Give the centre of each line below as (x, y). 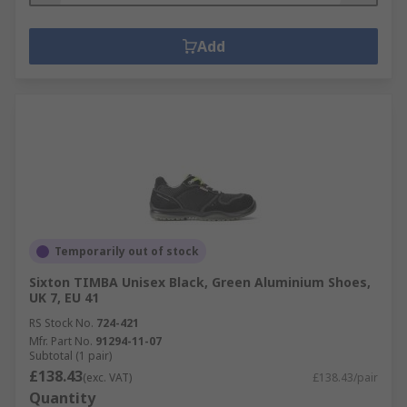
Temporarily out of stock (127, 251)
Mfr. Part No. (61, 341)
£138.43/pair (345, 377)
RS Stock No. (61, 323)
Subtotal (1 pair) (70, 356)
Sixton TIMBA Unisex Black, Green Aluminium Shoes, (200, 282)
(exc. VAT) (107, 377)
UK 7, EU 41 (64, 298)
